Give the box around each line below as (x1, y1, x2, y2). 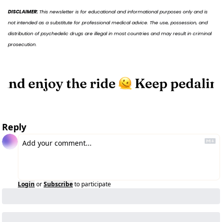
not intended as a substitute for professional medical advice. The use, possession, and (8, 19, 208, 26)
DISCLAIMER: (8, 8, 39, 15)
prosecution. (8, 41, 37, 48)
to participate (74, 180, 111, 189)
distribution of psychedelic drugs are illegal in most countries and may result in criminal (8, 30, 212, 37)
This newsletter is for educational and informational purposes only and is (39, 8, 208, 15)
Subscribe (44, 180, 73, 189)
